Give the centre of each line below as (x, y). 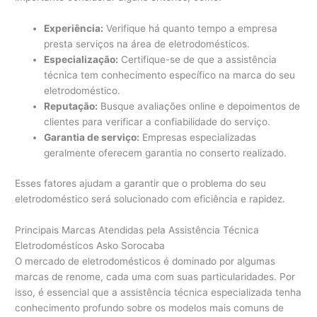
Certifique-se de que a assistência (198, 60)
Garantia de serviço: (92, 138)
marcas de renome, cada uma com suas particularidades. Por (155, 276)
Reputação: (71, 106)
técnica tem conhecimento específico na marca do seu (170, 75)
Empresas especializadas (198, 138)
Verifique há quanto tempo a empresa (191, 29)
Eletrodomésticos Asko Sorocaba (90, 245)
